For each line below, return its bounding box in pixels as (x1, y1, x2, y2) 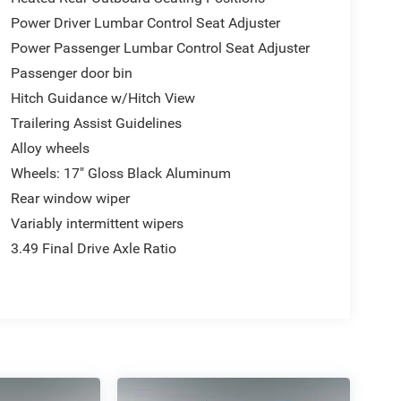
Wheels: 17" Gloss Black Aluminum (10, 165, 231, 183)
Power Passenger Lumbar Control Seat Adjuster (10, 39, 310, 57)
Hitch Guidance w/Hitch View (10, 90, 195, 107)
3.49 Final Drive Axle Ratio (10, 240, 176, 258)
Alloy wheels (10, 140, 90, 158)
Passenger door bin (10, 64, 132, 82)
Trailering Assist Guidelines (10, 115, 182, 132)
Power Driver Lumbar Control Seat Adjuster (10, 14, 280, 32)
